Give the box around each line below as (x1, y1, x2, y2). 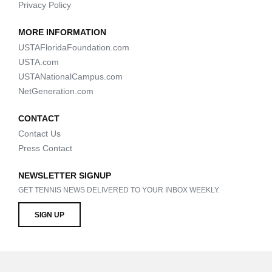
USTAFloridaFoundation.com (18, 42, 129, 53)
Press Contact (18, 143, 72, 154)
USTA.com (18, 57, 59, 67)
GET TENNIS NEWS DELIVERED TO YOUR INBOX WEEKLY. (18, 186, 220, 195)
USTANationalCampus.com (18, 72, 123, 82)
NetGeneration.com (18, 86, 93, 97)
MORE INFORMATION (18, 27, 106, 38)
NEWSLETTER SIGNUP (18, 171, 111, 181)
